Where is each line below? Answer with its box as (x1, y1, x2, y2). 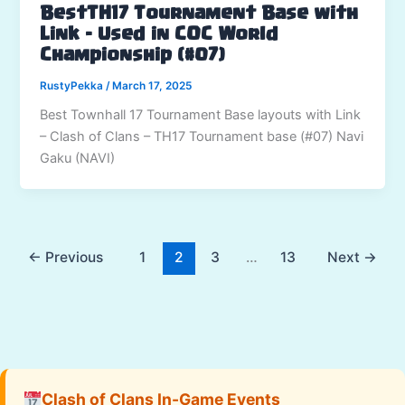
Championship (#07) (40, 47, 226, 64)
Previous (42, 248, 104, 266)
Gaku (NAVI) (40, 150, 116, 167)
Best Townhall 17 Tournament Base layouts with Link (40, 107, 362, 124)
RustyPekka (40, 79, 107, 92)
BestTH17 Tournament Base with (40, 5, 359, 23)
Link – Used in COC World (40, 26, 279, 43)
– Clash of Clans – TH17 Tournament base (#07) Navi (40, 128, 364, 146)
